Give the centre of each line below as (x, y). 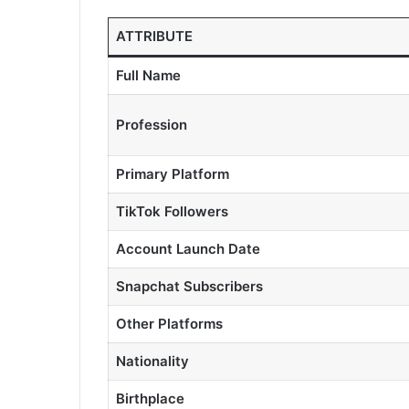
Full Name (148, 75)
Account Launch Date (188, 249)
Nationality (152, 361)
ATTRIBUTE (154, 36)
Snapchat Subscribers (189, 286)
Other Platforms (169, 324)
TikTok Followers (172, 211)
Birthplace (150, 399)
